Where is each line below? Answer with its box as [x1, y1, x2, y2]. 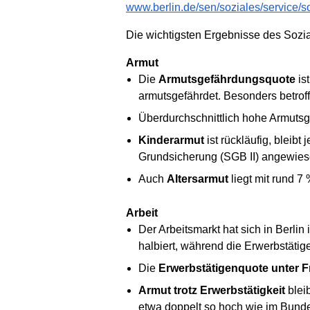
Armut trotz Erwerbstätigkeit [138, 284, 285, 296]
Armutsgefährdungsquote [158, 73, 295, 85]
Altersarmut [166, 172, 228, 185]
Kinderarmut [138, 134, 204, 146]
